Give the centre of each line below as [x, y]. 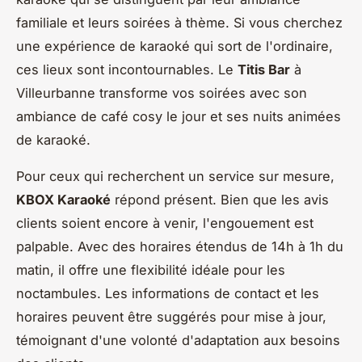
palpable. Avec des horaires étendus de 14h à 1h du [180, 246]
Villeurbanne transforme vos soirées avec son [162, 93]
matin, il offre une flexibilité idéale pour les [151, 269]
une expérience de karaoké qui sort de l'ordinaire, [175, 46]
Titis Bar [264, 69]
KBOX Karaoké [63, 199]
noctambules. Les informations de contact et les [168, 293]
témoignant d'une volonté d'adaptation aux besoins [178, 340]
